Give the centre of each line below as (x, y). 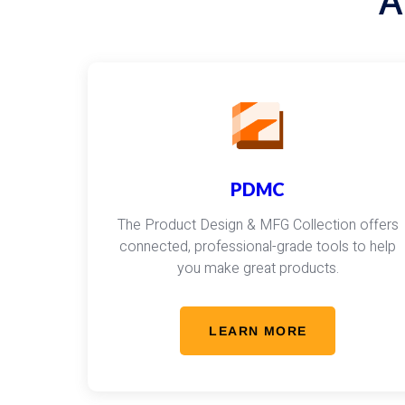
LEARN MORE (258, 331)
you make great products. (258, 268)
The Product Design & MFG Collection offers (258, 225)
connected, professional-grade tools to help (258, 247)
